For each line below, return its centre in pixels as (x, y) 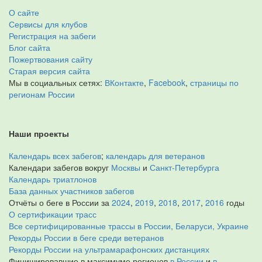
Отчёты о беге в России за (60, 202)
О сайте (24, 12)
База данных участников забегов (71, 191)
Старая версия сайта (49, 71)
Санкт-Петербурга (185, 167)
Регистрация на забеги (52, 36)
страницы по (214, 82)
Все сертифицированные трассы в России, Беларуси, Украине (129, 226)
